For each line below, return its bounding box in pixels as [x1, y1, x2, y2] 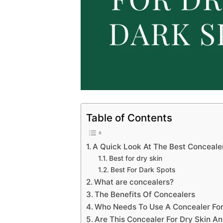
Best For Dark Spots [110, 165, 175, 174]
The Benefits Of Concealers [95, 189, 196, 199]
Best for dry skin [109, 154, 162, 162]
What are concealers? [94, 177, 174, 187]
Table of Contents [86, 111, 172, 124]
